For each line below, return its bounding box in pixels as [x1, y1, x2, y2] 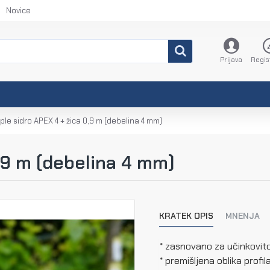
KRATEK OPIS [159, 210, 213, 221]
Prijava [220, 55, 242, 64]
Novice [6, 5, 31, 16]
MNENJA [225, 210, 260, 221]
